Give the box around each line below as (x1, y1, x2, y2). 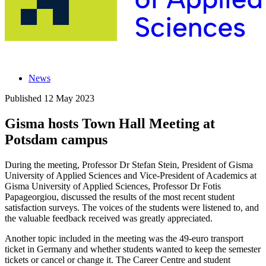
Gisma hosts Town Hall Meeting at (5, 115, 215, 131)
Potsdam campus (5, 131, 107, 147)
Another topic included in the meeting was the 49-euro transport (5, 233, 243, 243)
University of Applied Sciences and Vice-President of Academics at (5, 170, 256, 180)
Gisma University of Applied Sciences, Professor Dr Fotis (5, 180, 221, 191)
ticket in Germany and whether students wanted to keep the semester (5, 243, 261, 254)
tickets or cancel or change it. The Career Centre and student (5, 254, 230, 265)
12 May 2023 (44, 93, 94, 103)
